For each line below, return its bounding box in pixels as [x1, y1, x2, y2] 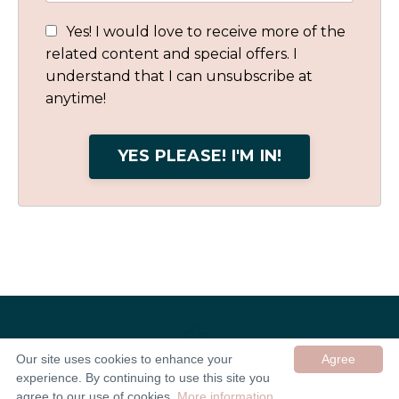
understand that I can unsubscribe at [45, 67, 313, 85]
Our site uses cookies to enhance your [16, 352, 232, 366]
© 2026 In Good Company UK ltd [83, 370, 316, 388]
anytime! [45, 89, 106, 107]
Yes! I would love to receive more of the [66, 22, 346, 40]
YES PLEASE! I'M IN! [117, 146, 282, 167]
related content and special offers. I [45, 45, 297, 62]
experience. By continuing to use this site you [16, 370, 270, 385]
